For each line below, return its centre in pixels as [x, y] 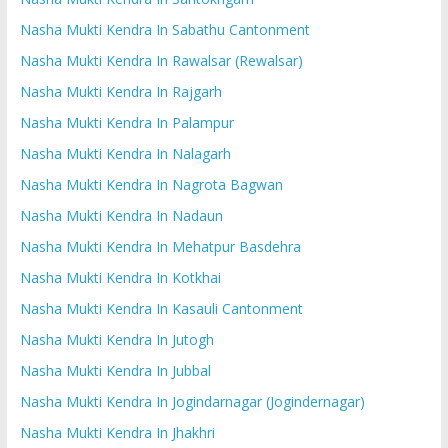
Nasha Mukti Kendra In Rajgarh [120, 91]
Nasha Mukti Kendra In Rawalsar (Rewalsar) [161, 60]
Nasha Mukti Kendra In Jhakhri [117, 432]
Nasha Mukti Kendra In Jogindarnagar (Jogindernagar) [192, 401]
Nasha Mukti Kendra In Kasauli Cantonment [161, 308]
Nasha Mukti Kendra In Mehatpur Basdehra [160, 246]
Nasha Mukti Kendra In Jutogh [116, 339]
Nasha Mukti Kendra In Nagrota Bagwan [151, 184]
